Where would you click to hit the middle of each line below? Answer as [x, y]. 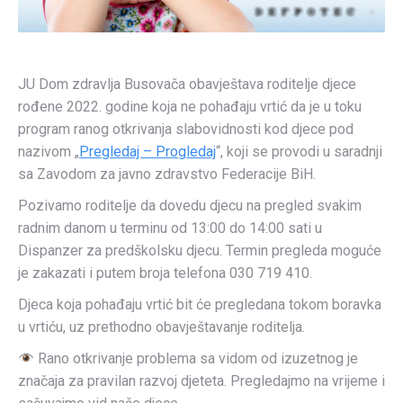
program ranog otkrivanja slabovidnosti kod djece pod [186, 129]
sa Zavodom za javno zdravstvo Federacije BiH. [167, 174]
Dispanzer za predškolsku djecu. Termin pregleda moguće [200, 250]
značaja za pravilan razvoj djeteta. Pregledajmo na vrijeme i [201, 381]
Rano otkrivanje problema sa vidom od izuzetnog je [197, 358]
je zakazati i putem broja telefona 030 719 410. [165, 273]
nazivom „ [49, 151]
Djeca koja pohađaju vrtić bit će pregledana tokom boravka [200, 304]
